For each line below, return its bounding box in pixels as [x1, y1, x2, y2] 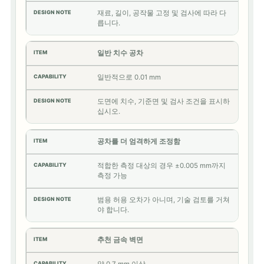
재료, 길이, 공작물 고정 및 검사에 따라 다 [97, 9, 226, 17]
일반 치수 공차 [97, 49, 143, 57]
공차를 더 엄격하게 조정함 [97, 137, 180, 146]
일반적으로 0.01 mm [97, 73, 161, 81]
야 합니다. [97, 206, 129, 214]
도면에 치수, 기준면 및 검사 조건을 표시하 [97, 97, 230, 105]
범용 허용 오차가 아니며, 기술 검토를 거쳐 [97, 196, 230, 204]
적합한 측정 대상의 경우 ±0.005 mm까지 [97, 161, 226, 170]
